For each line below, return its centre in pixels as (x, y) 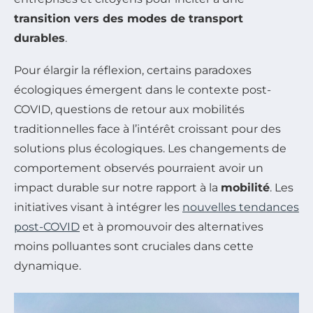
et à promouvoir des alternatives (172, 227)
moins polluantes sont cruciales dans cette (134, 246)
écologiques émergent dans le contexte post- (143, 90)
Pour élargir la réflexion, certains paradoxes (133, 70)
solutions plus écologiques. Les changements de (150, 148)
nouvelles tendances (241, 207)
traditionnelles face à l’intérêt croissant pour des (147, 129)
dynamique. (48, 266)
